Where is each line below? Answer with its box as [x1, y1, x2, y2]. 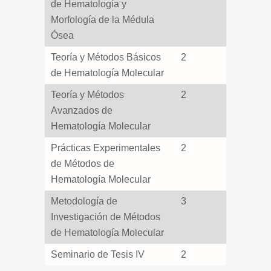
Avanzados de [51, 105, 113, 116]
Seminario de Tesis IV [51, 249, 145, 260]
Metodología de [51, 196, 117, 206]
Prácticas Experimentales [51, 143, 160, 153]
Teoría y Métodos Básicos [51, 52, 161, 62]
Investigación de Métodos [51, 212, 160, 222]
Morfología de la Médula [51, 15, 154, 25]
